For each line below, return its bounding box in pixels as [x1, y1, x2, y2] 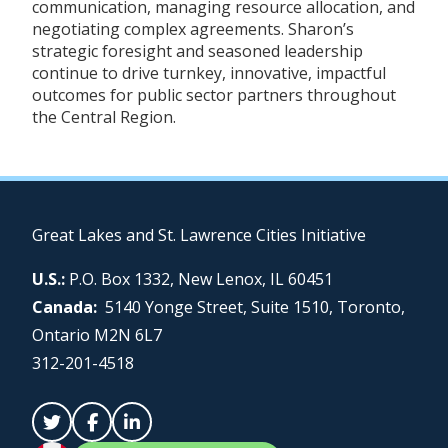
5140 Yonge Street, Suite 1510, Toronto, [105, 295, 405, 318]
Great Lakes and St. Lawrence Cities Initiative [32, 223, 366, 246]
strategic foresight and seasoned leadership [32, 39, 363, 62]
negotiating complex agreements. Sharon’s [32, 17, 354, 40]
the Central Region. [32, 105, 176, 128]
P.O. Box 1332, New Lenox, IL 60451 [65, 267, 333, 290]
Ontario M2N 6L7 [32, 323, 162, 346]
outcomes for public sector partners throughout [32, 83, 396, 106]
